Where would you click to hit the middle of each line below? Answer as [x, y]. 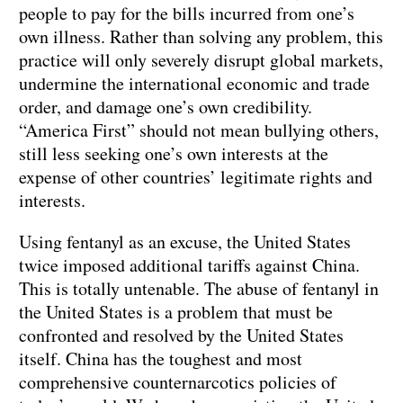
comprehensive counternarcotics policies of [178, 382]
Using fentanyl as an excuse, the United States [185, 242]
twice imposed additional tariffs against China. [189, 265]
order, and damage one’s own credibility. [166, 107]
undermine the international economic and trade [194, 84]
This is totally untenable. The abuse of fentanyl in [199, 289]
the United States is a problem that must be [176, 312]
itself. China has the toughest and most [161, 359]
